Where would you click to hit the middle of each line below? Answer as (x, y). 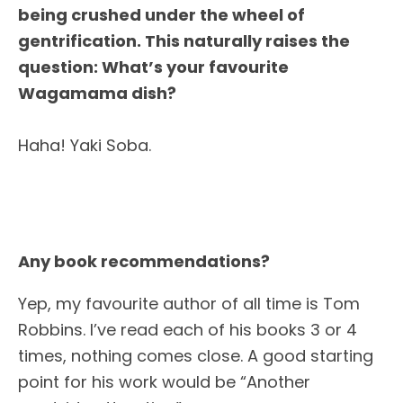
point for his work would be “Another (164, 381)
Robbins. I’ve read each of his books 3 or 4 (188, 329)
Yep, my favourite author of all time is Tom (189, 303)
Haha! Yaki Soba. (85, 145)
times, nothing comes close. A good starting (196, 355)
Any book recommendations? (144, 261)
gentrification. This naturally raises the (184, 41)
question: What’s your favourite (153, 67)
